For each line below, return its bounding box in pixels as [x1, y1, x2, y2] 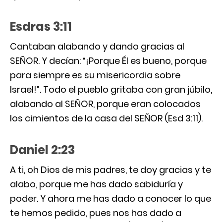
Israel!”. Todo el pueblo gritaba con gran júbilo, [10, 83, 212, 96]
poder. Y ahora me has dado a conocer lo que [10, 192, 211, 205]
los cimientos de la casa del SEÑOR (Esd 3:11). [10, 111, 203, 124]
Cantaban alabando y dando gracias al [10, 40, 184, 53]
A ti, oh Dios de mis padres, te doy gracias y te [10, 163, 211, 176]
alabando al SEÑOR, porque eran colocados [10, 97, 201, 110]
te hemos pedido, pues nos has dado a [10, 206, 181, 219]
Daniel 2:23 [10, 141, 75, 158]
